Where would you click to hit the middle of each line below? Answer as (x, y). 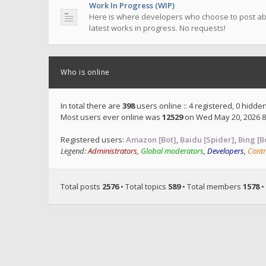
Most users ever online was (111, 117)
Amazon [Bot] (151, 140)
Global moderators (172, 151)
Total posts (81, 186)
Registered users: (93, 140)
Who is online (85, 72)
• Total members (212, 186)
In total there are (91, 106)
